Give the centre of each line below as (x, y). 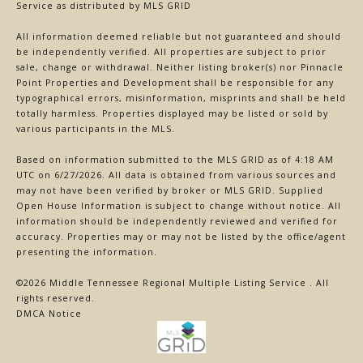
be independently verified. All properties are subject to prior (171, 52)
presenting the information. (87, 252)
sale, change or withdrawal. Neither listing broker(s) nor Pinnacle (180, 68)
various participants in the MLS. (96, 129)
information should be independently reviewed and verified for (177, 222)
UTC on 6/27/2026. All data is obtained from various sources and (176, 175)
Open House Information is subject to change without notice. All (179, 206)
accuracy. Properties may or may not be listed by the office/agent (181, 237)
